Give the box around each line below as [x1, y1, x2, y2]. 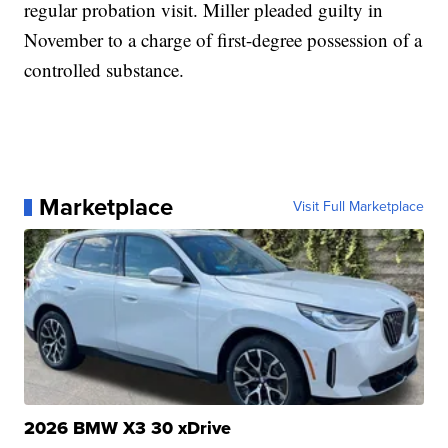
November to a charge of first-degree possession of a [24, 27, 423, 53]
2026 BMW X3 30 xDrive [24, 415, 232, 442]
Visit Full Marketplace [292, 196, 424, 218]
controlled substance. [24, 57, 185, 83]
